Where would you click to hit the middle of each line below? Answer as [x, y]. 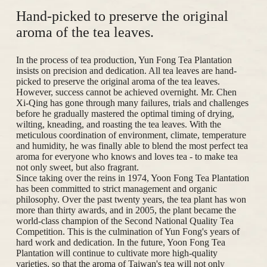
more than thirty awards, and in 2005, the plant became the [126, 210]
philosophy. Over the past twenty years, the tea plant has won [131, 200]
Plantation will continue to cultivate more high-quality [117, 253]
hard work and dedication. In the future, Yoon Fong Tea [120, 243]
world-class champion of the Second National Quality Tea [125, 221]
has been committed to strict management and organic [116, 189]
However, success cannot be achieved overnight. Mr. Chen [126, 92]
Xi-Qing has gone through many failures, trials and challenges [132, 103]
